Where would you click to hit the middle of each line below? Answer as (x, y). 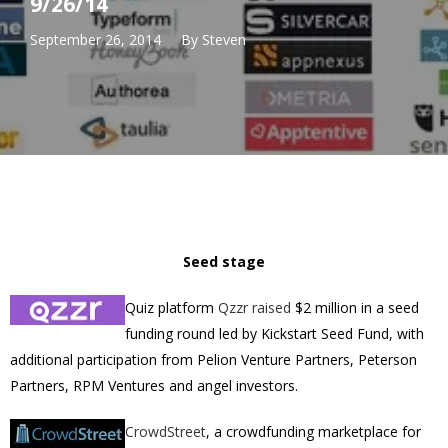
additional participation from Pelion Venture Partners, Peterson (213, 359)
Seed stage (224, 261)
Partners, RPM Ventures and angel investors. (154, 385)
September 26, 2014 (95, 39)
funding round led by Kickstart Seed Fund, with (274, 333)
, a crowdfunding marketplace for (313, 431)
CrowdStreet (165, 431)
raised (271, 307)
